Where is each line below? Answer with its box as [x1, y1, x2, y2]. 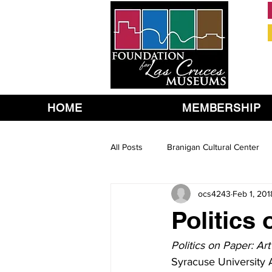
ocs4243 [198, 188, 231, 199]
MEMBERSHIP [182, 101, 261, 114]
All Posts [110, 141, 143, 152]
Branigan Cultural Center [167, 141, 259, 152]
